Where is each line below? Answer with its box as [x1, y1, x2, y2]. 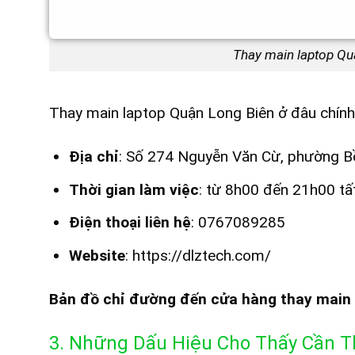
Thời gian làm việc [68, 180, 199, 199]
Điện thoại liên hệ [68, 213, 191, 232]
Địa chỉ [68, 147, 119, 166]
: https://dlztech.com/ [124, 246, 271, 265]
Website [68, 246, 125, 265]
